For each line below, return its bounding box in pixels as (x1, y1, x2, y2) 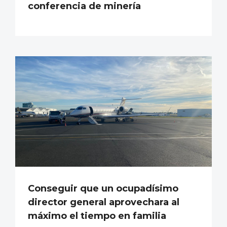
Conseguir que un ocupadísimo (28, 182, 178, 194)
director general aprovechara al (28, 196, 179, 208)
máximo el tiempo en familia (28, 210, 166, 221)
